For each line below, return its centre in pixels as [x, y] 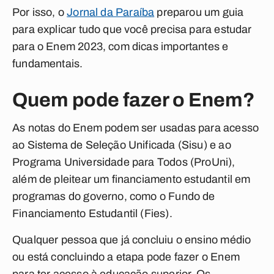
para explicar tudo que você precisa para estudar [132, 29]
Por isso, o [40, 12]
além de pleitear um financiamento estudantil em [131, 179]
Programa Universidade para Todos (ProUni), [124, 162]
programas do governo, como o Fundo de [114, 196]
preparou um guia [199, 12]
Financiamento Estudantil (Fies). [94, 213]
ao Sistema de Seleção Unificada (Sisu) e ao [122, 145]
